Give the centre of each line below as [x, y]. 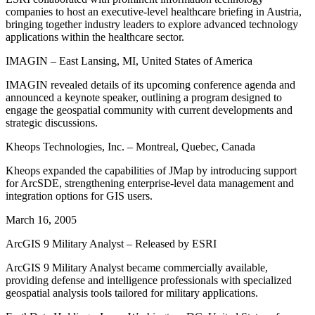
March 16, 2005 [41, 219]
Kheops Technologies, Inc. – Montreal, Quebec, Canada [130, 146]
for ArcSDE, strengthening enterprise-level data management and [150, 183]
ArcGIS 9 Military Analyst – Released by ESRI [111, 243]
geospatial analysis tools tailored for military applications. [132, 292]
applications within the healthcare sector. [95, 37]
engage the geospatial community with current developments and [149, 110]
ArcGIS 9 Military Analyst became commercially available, [137, 267]
